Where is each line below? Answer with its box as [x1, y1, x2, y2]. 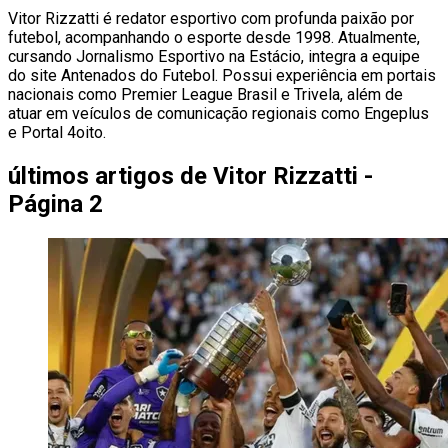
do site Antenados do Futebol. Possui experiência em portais [8, 65, 436, 85]
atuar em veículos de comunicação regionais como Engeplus [8, 103, 429, 123]
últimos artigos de [8, 161, 207, 190]
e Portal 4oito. [8, 122, 106, 142]
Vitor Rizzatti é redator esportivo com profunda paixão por [8, 8, 414, 28]
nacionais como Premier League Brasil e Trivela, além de [8, 84, 403, 104]
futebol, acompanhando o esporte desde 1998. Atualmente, [8, 27, 420, 47]
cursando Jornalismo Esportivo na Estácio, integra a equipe [8, 46, 420, 66]
